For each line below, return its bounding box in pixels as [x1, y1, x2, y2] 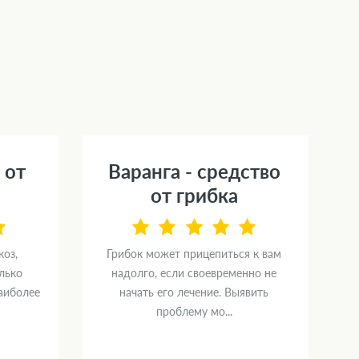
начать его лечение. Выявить [119, 285, 268, 300]
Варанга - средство [107, 159, 280, 183]
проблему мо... [155, 305, 232, 319]
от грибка [150, 184, 238, 207]
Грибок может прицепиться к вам [107, 247, 281, 261]
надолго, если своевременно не [111, 266, 276, 280]
